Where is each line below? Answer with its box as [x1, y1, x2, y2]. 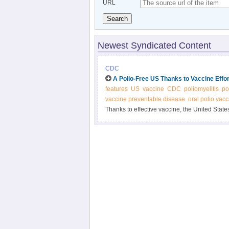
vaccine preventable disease [105, 96, 185, 103]
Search [106, 15, 128, 22]
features [105, 85, 128, 93]
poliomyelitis [184, 85, 219, 93]
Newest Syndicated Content [97, 40, 211, 51]
